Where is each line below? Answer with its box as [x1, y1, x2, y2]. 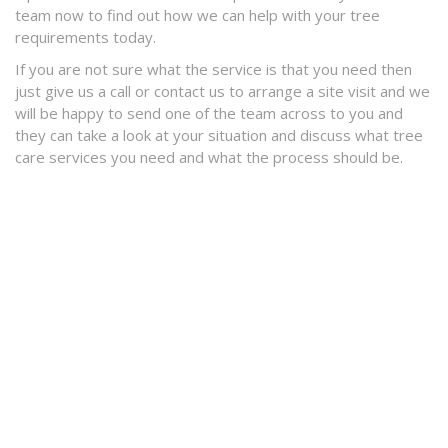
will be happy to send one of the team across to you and [15, 103, 403, 124]
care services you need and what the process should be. [15, 147, 403, 168]
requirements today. [15, 27, 156, 48]
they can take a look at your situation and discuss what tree [15, 125, 423, 146]
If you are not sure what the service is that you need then [15, 59, 412, 80]
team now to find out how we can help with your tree [15, 5, 380, 26]
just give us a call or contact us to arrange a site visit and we [15, 81, 430, 102]
